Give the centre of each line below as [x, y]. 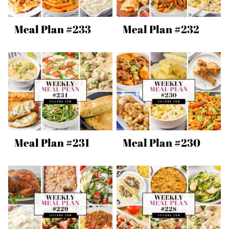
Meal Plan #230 [162, 143]
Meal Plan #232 [161, 29]
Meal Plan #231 [52, 143]
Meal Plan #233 [53, 29]
